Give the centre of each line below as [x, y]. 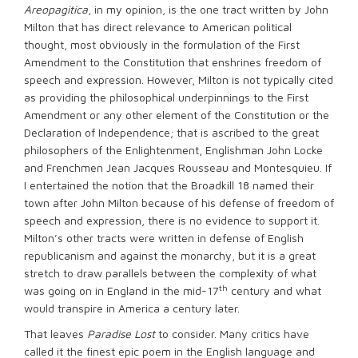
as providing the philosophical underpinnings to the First [166, 97]
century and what [274, 290]
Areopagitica [56, 9]
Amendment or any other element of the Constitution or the [177, 115]
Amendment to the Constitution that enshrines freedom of [173, 62]
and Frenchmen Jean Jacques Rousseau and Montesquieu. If [178, 167]
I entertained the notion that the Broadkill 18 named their [169, 185]
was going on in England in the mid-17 [121, 290]
